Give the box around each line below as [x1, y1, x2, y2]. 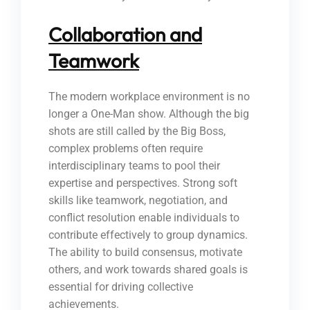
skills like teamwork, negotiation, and [48, 194, 228, 208]
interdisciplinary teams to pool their [48, 159, 220, 173]
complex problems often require [48, 142, 203, 156]
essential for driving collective [48, 280, 193, 294]
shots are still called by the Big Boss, [48, 125, 226, 138]
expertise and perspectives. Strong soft [48, 176, 237, 190]
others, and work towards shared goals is [48, 263, 248, 277]
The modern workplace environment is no [48, 90, 250, 104]
